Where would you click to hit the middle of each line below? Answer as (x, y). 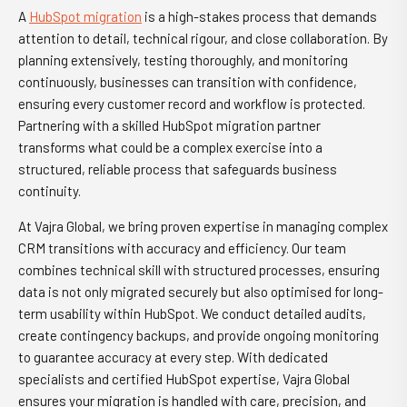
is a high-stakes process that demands (259, 16)
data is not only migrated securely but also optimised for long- (201, 292)
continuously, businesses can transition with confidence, (188, 82)
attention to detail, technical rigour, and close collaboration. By (203, 38)
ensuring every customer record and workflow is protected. (192, 104)
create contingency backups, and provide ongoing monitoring (199, 335)
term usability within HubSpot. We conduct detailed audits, (192, 313)
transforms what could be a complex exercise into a (170, 147)
